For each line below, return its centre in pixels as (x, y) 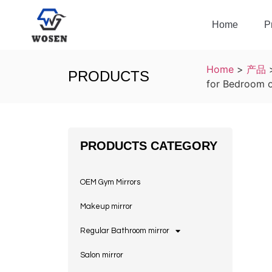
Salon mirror (102, 255)
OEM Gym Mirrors (110, 182)
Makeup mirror (106, 207)
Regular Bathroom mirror (125, 231)
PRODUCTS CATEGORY (149, 146)
